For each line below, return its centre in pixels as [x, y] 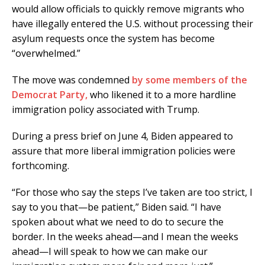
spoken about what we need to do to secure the [118, 222]
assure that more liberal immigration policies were [124, 151]
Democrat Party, [50, 95]
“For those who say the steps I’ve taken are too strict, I [132, 193]
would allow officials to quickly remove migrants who [128, 9]
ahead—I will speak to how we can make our [110, 252]
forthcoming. [41, 166]
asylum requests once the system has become [113, 39]
